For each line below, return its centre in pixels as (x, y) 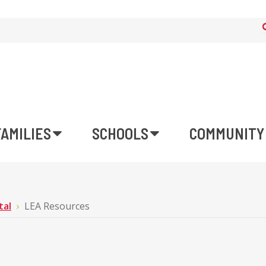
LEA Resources (57, 206)
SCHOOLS (120, 133)
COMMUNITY (227, 133)
